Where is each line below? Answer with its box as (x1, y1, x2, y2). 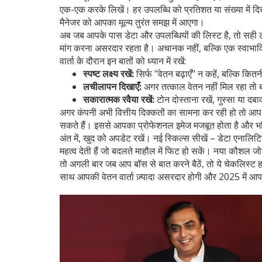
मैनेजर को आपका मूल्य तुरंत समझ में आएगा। (60, 16, 205, 29)
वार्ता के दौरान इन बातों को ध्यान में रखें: (60, 54, 186, 67)
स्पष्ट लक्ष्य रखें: (83, 67, 134, 80)
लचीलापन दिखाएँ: (83, 80, 142, 93)
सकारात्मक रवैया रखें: (83, 93, 154, 106)
